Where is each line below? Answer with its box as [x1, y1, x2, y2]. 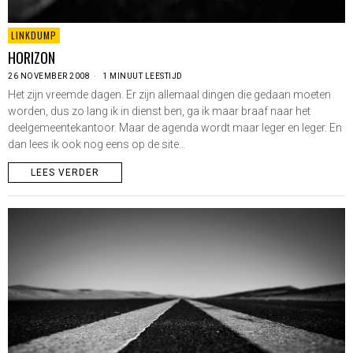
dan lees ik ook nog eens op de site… [8, 138, 186, 151]
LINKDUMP [11, 28, 57, 43]
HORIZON [8, 46, 55, 69]
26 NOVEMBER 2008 [8, 72, 90, 81]
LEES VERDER [31, 167, 99, 179]
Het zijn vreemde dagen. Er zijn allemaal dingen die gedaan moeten [8, 88, 331, 102]
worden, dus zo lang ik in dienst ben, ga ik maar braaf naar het [8, 105, 310, 118]
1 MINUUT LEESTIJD [100, 72, 183, 81]
